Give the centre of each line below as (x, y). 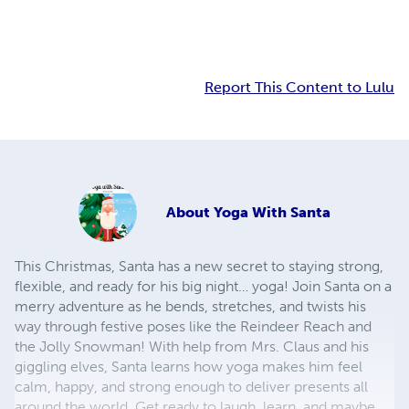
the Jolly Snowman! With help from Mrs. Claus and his (192, 347)
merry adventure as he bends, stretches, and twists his (190, 307)
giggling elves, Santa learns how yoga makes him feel (189, 367)
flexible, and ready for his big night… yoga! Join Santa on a (203, 287)
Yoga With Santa (272, 213)
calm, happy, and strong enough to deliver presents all (191, 387)
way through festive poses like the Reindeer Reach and (193, 327)
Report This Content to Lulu (299, 88)
